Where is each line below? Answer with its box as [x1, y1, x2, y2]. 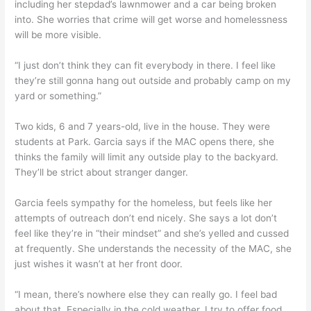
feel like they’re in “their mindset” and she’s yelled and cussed [15, 228, 289, 239]
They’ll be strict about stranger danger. [15, 167, 189, 178]
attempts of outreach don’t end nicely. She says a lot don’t [15, 212, 278, 224]
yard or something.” [15, 90, 102, 102]
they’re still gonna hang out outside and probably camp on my [15, 75, 292, 87]
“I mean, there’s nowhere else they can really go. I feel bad [15, 288, 278, 300]
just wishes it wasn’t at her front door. [15, 258, 183, 269]
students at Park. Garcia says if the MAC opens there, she [15, 136, 275, 148]
